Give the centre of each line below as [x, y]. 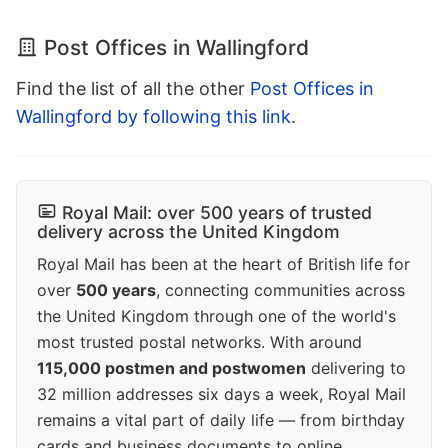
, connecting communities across [280, 290]
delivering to [356, 368]
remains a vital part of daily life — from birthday [221, 420]
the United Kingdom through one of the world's [216, 316]
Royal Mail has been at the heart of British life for [223, 264]
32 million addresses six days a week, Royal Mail [221, 394]
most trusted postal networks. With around [199, 342]
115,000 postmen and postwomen [171, 368]
